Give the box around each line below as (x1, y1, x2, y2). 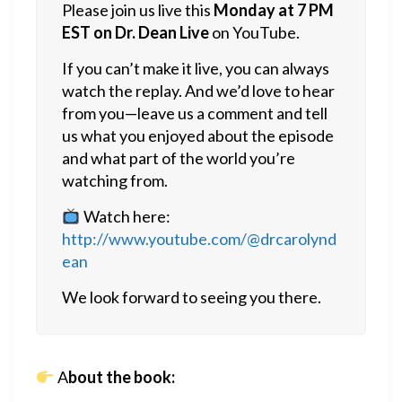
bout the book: (67, 367, 175, 387)
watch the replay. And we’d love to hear (62, 81, 335, 100)
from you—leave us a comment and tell (62, 103, 328, 123)
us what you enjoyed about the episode (62, 126, 334, 145)
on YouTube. (209, 22, 300, 42)
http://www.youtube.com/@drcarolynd (62, 229, 336, 249)
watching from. (62, 170, 168, 190)
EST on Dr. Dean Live (62, 22, 209, 42)
